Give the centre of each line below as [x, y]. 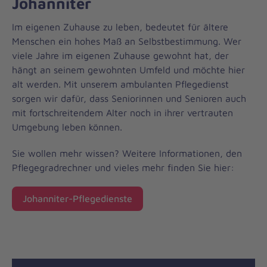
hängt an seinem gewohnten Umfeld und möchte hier [128, 69]
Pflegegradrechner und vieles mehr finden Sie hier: [125, 167]
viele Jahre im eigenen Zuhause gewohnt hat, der [120, 55]
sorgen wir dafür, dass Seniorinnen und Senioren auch [129, 98]
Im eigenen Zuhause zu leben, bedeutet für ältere [120, 27]
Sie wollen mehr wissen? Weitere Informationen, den [127, 153]
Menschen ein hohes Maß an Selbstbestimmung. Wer [127, 41]
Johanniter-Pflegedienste [77, 199]
